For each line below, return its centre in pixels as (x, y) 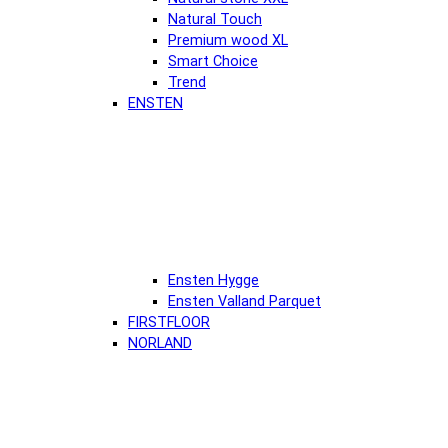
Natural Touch (215, 19)
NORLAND (160, 343)
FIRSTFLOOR (169, 322)
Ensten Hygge (213, 280)
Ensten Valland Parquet (244, 301)
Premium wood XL (228, 40)
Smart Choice (213, 61)
